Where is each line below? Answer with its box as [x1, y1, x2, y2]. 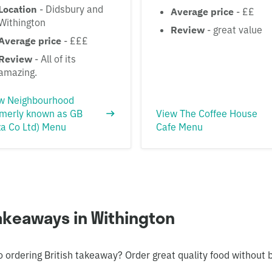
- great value [205, 23, 262, 36]
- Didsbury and [37, 2, 103, 15]
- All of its [32, 52, 76, 65]
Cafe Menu [156, 120, 203, 133]
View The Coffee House [156, 107, 257, 120]
